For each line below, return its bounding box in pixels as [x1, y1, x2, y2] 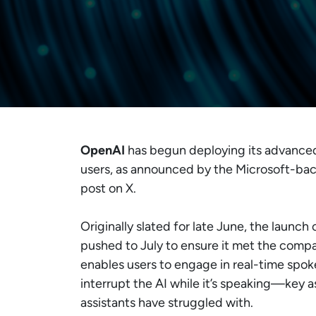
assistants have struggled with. [80, 295, 253, 310]
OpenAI [80, 142, 125, 158]
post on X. [80, 181, 136, 196]
